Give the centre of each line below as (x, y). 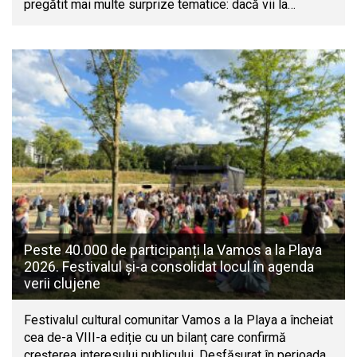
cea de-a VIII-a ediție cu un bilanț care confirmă (155, 337)
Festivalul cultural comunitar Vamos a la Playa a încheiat (178, 320)
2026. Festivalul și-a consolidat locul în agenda (169, 266)
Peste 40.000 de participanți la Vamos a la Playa (173, 249)
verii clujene (62, 283)
